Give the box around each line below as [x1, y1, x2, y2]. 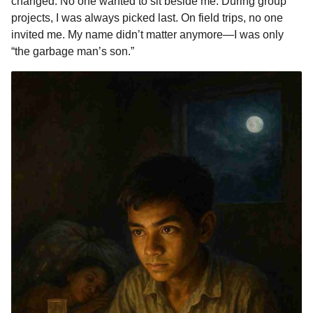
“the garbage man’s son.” [11, 45, 134, 57]
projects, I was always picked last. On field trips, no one [11, 11, 283, 24]
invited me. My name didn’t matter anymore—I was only [11, 28, 284, 41]
